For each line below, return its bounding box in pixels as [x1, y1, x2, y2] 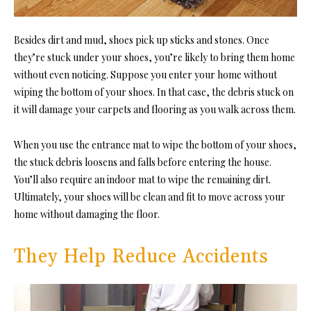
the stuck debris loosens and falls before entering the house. [14, 155, 271, 169]
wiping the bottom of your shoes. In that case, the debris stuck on [14, 85, 294, 99]
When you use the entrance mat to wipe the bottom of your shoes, [14, 138, 296, 152]
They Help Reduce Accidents [14, 245, 269, 269]
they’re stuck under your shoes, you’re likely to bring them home [14, 51, 295, 65]
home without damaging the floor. [14, 208, 160, 221]
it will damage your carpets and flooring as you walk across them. [14, 103, 296, 117]
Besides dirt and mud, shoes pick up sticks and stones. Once [14, 33, 269, 47]
